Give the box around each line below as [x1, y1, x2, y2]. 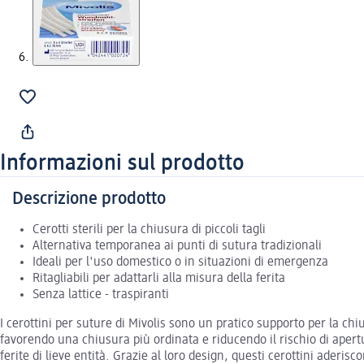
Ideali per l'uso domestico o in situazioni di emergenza [32, 255, 328, 269]
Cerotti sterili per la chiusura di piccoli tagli [32, 223, 266, 236]
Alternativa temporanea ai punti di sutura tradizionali [32, 239, 322, 253]
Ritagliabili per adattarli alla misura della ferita [32, 271, 285, 285]
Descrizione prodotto [12, 189, 166, 208]
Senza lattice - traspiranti [32, 288, 169, 301]
